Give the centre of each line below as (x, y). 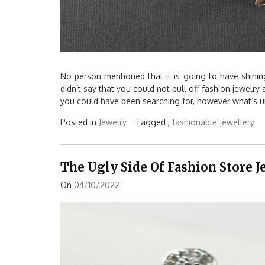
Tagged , (154, 122)
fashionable (195, 122)
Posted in (80, 122)
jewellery (237, 122)
